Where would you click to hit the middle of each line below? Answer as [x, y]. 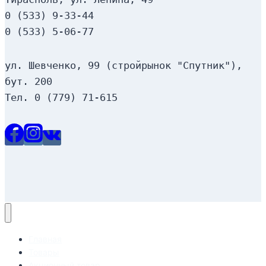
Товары [44, 252]
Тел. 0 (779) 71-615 [61, 97]
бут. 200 [28, 81]
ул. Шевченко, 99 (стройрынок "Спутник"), [123, 65]
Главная [45, 239]
